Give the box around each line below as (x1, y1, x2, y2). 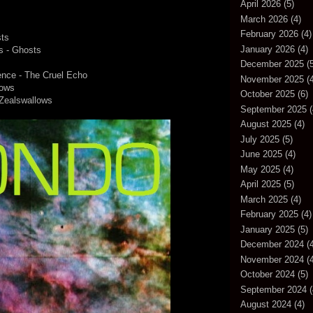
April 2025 (240, 179, 281, 190)
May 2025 (240, 163, 280, 175)
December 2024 (240, 239, 304, 250)
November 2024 (240, 254, 304, 265)
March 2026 (240, 13, 288, 24)
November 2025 (240, 73, 304, 85)
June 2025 (240, 149, 282, 160)
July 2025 (240, 133, 279, 145)
